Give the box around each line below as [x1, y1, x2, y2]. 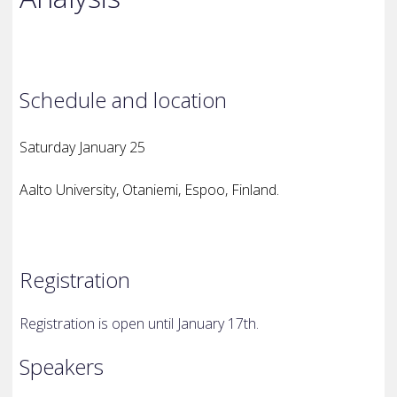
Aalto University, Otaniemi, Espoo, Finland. [19, 180, 280, 200]
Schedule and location [19, 84, 228, 114]
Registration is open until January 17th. [19, 314, 260, 334]
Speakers [19, 352, 105, 382]
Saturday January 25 [19, 137, 146, 158]
